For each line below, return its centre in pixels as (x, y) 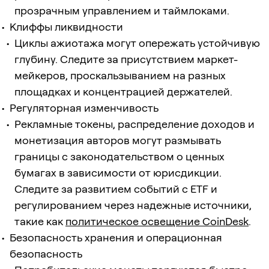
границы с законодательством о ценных (119, 156)
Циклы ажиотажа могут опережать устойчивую (137, 43)
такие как (40, 221)
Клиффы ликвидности (66, 26)
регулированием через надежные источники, (133, 205)
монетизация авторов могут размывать (118, 140)
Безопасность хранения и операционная (116, 237)
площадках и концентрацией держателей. (123, 91)
